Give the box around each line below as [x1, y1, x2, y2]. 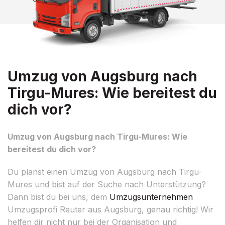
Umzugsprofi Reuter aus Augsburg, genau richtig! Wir [8, 204, 213, 214]
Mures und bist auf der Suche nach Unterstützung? [8, 179, 206, 189]
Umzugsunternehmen [109, 191, 193, 202]
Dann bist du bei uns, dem [8, 191, 109, 202]
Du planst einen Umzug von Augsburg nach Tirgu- [8, 166, 202, 177]
